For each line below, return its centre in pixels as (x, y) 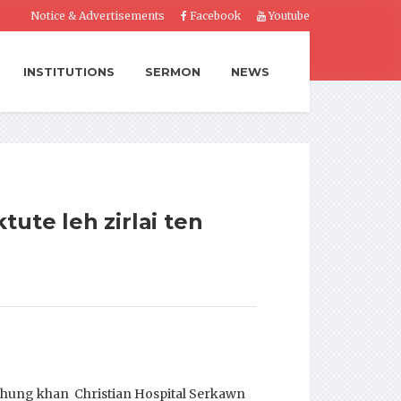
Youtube (288, 15)
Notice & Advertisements (98, 15)
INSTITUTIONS (69, 72)
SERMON (173, 72)
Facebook (214, 15)
